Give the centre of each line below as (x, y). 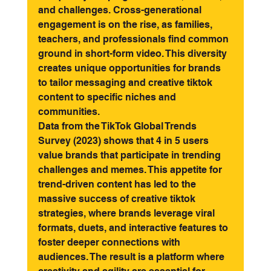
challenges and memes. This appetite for (131, 170)
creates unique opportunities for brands (130, 68)
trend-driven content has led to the (118, 184)
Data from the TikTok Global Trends (118, 126)
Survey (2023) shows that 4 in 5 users (124, 141)
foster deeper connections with (110, 242)
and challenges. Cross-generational (121, 10)
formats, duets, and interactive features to (134, 228)
